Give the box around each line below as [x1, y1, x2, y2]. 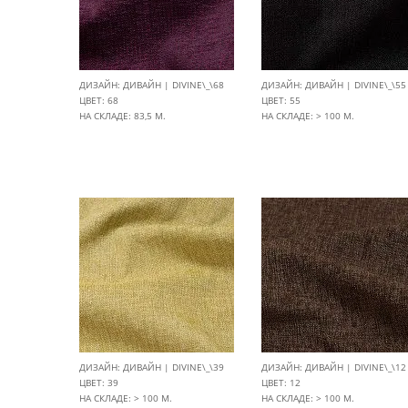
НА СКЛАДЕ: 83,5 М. [79, 109, 166, 122]
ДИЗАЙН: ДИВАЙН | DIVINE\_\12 [261, 361, 406, 373]
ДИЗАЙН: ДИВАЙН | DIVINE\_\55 [261, 78, 406, 91]
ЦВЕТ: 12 [261, 376, 301, 389]
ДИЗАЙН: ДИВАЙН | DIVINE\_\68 [79, 78, 224, 91]
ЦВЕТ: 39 [79, 376, 118, 389]
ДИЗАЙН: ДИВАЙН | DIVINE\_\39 [79, 361, 224, 373]
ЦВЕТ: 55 [261, 94, 301, 107]
